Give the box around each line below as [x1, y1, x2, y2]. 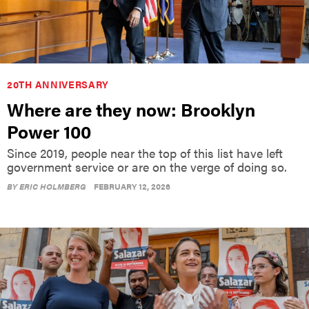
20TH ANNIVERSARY [7, 77, 110, 91]
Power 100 [7, 118, 91, 144]
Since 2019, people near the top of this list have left [7, 143, 283, 161]
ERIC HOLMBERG [19, 179, 86, 192]
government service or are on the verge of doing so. [7, 157, 287, 175]
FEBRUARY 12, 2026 [94, 179, 170, 192]
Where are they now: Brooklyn [7, 96, 255, 122]
